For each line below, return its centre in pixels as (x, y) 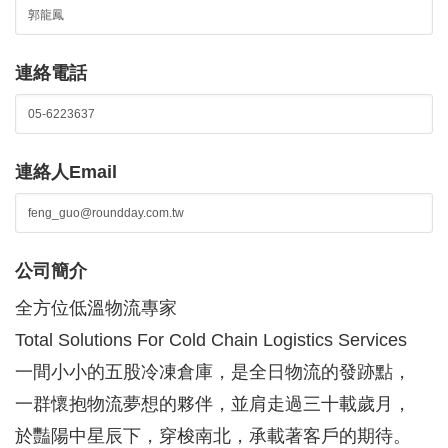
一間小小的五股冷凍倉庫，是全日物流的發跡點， (213, 372)
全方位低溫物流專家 (96, 308)
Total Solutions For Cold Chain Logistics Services (211, 340)
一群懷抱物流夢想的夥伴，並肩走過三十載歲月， (213, 404)
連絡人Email (66, 172)
